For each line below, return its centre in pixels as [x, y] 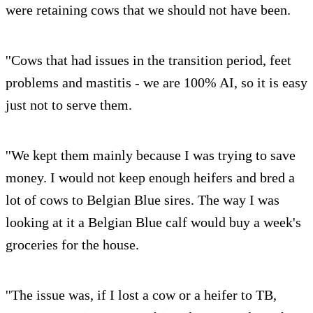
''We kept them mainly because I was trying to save [151, 155]
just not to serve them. [69, 105]
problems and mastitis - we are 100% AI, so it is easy [156, 83]
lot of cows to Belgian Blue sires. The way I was [143, 200]
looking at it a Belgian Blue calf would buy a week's [153, 223]
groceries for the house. [72, 245]
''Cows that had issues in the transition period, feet [148, 60]
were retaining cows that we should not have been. [148, 10]
